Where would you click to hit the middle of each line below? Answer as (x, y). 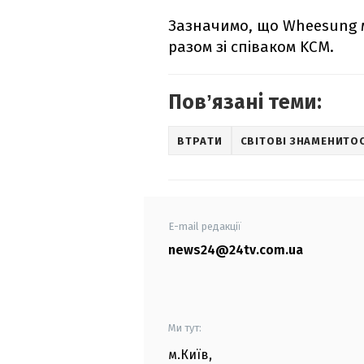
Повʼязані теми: (245, 103)
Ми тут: (185, 328)
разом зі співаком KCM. (251, 47)
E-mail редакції (205, 227)
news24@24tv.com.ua (236, 250)
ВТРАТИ (200, 141)
